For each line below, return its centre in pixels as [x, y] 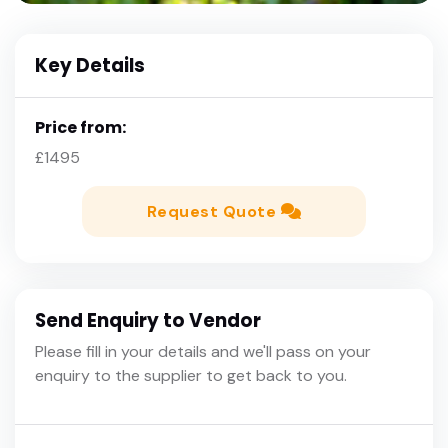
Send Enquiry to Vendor [148, 321]
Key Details [90, 65]
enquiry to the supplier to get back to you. [191, 376]
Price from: [80, 127]
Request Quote [213, 211]
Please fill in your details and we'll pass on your [203, 352]
